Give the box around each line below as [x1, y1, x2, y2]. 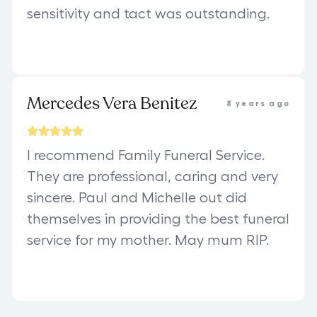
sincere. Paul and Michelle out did [27, 190, 247, 205]
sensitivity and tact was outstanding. [27, 6, 270, 21]
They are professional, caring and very [27, 169, 278, 184]
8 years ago [226, 99, 290, 108]
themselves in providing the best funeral [27, 212, 289, 226]
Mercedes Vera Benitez [27, 91, 197, 115]
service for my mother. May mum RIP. [27, 233, 269, 248]
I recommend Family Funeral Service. [27, 148, 265, 163]
